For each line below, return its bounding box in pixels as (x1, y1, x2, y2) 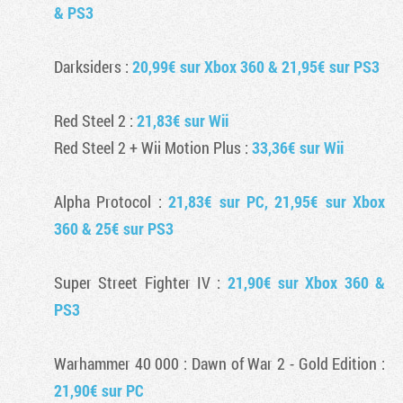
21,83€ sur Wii (137, 110, 228, 131)
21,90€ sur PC (54, 380, 144, 401)
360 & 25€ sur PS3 (54, 218, 174, 239)
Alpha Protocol (54, 191, 152, 212)
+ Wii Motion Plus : (126, 137, 252, 158)
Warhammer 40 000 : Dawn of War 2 (54, 353, 286, 374)
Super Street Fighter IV (54, 272, 210, 293)
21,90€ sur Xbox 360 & (227, 272, 386, 293)
